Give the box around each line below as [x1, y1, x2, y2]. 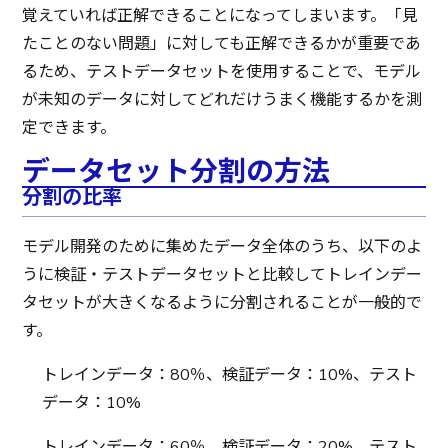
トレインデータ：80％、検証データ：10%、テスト [42, 363, 418, 386]
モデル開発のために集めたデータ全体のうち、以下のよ [22, 235, 423, 258]
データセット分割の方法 [22, 152, 331, 191]
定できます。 [22, 116, 117, 139]
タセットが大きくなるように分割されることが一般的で [22, 291, 423, 314]
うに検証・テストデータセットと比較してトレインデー [22, 263, 423, 286]
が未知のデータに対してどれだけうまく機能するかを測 [22, 88, 423, 111]
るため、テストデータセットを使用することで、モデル [22, 60, 422, 83]
